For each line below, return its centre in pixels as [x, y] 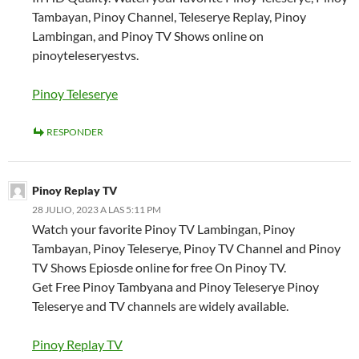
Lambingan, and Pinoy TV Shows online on [148, 36]
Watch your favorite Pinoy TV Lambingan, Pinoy [163, 229]
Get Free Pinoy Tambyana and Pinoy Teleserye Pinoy [175, 287]
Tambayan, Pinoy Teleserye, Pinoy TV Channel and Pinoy [186, 248]
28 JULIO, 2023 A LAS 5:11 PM [97, 210]
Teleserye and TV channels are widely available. [160, 306]
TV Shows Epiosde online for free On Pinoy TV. [159, 268]
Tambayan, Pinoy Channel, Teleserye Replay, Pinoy [169, 17]
